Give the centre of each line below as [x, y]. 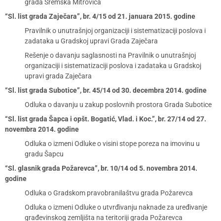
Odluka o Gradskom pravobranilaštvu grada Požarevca [109, 193]
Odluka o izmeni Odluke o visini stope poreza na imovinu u [112, 144]
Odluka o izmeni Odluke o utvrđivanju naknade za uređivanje [116, 207]
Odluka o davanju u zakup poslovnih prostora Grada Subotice [118, 105]
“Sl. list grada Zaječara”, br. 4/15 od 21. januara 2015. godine [100, 16]
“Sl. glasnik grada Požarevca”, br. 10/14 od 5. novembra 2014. [101, 168]
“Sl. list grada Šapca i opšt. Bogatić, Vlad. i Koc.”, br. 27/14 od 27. [106, 119]
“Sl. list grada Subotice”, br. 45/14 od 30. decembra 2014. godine [106, 90]
